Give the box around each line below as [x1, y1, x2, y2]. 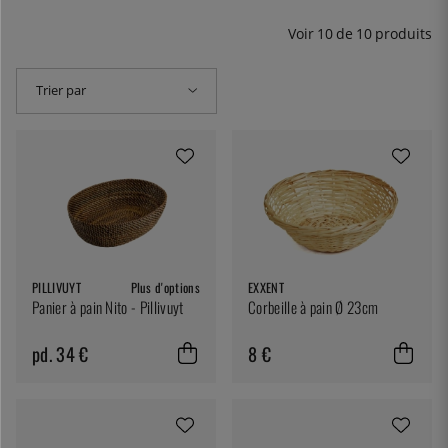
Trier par [36, 81, 87, 99]
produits [375, 24, 432, 44]
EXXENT [248, 277, 284, 297]
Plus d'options [130, 277, 200, 297]
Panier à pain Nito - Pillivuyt [32, 295, 184, 318]
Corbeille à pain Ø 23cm [248, 295, 379, 318]
